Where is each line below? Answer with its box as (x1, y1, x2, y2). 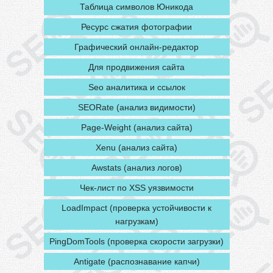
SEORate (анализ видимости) (77, 102, 196, 112)
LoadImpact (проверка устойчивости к (62, 203, 211, 213)
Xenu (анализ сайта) (96, 143, 177, 152)
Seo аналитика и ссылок (88, 82, 185, 92)
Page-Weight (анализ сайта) (80, 122, 193, 132)
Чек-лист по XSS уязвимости (79, 183, 194, 193)
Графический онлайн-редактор (74, 42, 199, 52)
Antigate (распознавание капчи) (73, 257, 200, 266)
